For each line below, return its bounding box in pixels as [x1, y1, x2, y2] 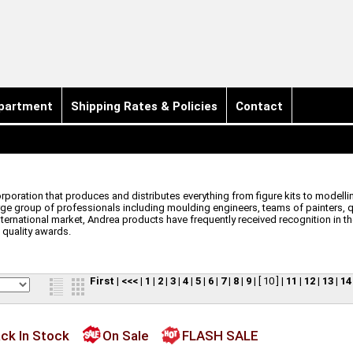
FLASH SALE [181, 327, 258, 344]
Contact [235, 99, 283, 113]
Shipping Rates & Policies [70, 99, 217, 113]
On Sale [102, 327, 149, 344]
